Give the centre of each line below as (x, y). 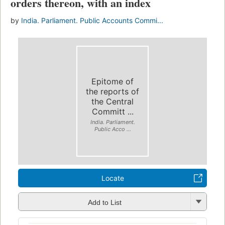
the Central (113, 101)
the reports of (113, 91)
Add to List (104, 202)
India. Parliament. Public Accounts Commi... (92, 21)
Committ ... (113, 111)
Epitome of (113, 81)
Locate (113, 178)
